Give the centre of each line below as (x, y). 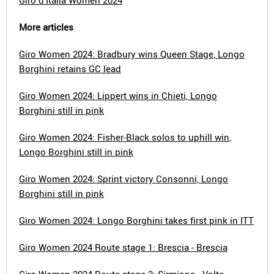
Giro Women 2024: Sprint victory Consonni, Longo (124, 179)
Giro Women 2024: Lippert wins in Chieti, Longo (118, 95)
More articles (46, 27)
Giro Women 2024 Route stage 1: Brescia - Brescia (123, 247)
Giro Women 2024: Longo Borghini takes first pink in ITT (136, 220)
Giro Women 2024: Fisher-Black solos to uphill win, (125, 137)
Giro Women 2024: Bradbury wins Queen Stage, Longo (132, 54)
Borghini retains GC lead (70, 68)
